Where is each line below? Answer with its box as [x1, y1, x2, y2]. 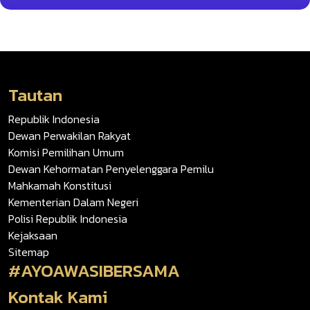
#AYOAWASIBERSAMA [8, 257, 180, 284]
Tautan [8, 82, 62, 109]
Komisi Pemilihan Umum [8, 144, 124, 161]
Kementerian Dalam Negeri [8, 194, 138, 211]
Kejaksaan [8, 227, 57, 244]
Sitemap [8, 244, 49, 261]
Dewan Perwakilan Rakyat [8, 127, 131, 145]
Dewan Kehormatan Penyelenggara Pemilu [8, 161, 214, 178]
